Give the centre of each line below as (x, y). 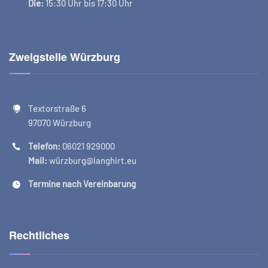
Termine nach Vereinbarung (82, 184)
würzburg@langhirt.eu (92, 161)
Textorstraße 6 (57, 109)
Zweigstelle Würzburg (65, 57)
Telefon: (44, 146)
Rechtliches (39, 235)
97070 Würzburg (60, 123)
